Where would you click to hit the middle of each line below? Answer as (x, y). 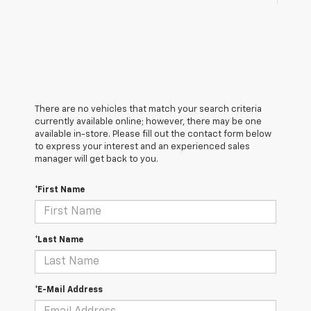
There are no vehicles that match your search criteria (148, 110)
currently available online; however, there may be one (148, 122)
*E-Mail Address (69, 291)
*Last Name (59, 241)
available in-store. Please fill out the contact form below (153, 135)
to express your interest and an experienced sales (142, 147)
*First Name (60, 191)
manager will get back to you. (96, 160)
